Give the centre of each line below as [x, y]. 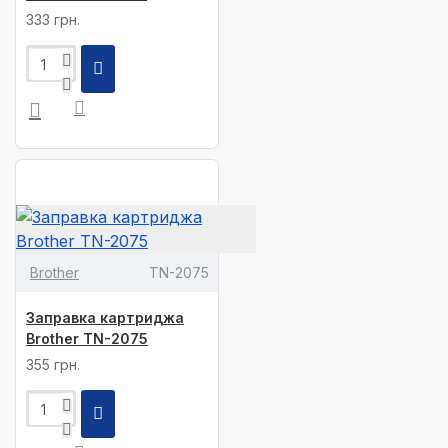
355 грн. [53, 364]
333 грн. [53, 19]
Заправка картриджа [105, 317]
